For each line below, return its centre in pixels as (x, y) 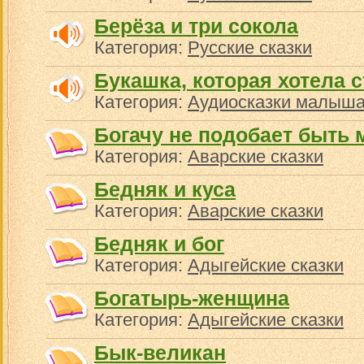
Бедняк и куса (165, 189)
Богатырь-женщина (192, 298)
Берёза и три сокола (196, 26)
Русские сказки (250, 48)
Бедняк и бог (159, 244)
